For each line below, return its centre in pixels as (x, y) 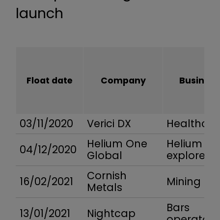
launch (40, 14)
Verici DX (109, 124)
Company (123, 81)
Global (105, 156)
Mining (184, 182)
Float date (50, 81)
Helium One (117, 144)
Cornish (107, 176)
